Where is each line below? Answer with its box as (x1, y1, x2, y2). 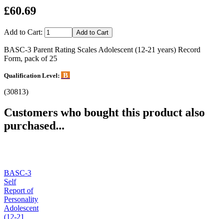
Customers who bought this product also (4, 106, 205, 119)
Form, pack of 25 (4, 54, 57, 63)
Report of (4, 186, 33, 195)
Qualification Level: (4, 71, 61, 79)
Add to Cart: (4, 27, 44, 36)
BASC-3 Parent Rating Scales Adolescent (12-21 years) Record (4, 45, 200, 54)
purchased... (4, 119, 65, 132)
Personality (4, 195, 38, 203)
